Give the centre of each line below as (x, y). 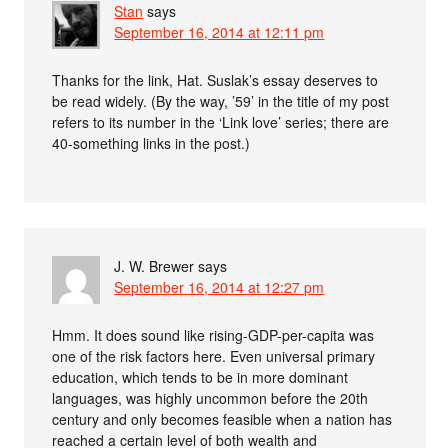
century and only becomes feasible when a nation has (222, 418)
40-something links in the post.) (151, 142)
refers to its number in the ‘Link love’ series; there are (221, 121)
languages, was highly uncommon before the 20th (210, 397)
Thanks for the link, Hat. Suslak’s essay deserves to (215, 79)
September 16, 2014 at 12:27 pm (219, 286)
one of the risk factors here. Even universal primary (214, 355)
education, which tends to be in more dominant (200, 376)
